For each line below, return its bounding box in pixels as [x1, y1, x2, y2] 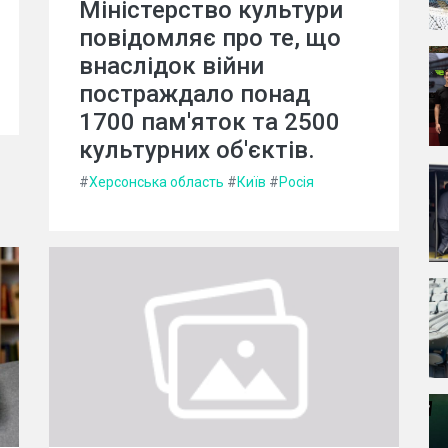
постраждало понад [79, 79, 310, 108]
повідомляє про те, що [79, 23, 341, 52]
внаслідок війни [79, 51, 264, 80]
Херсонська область [89, 173, 224, 190]
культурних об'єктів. [79, 135, 315, 164]
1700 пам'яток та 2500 [79, 107, 340, 136]
